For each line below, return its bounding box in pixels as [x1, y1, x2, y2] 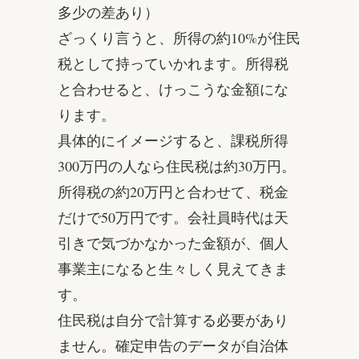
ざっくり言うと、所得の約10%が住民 [58, 28, 301, 48]
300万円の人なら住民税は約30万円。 [58, 156, 296, 176]
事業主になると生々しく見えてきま [58, 259, 288, 279]
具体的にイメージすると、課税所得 [58, 131, 288, 151]
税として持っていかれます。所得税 [58, 54, 288, 74]
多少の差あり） [58, 2, 159, 22]
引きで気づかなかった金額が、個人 [58, 233, 288, 253]
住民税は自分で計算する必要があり [58, 310, 288, 330]
